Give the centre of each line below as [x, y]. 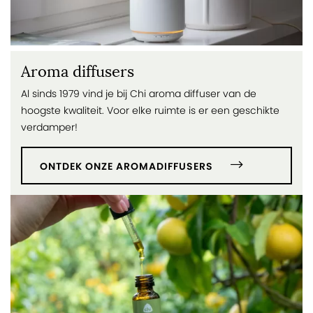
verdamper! [49, 128]
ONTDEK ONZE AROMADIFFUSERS [126, 167]
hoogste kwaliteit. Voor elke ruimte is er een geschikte [150, 111]
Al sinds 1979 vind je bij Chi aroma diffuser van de [139, 94]
